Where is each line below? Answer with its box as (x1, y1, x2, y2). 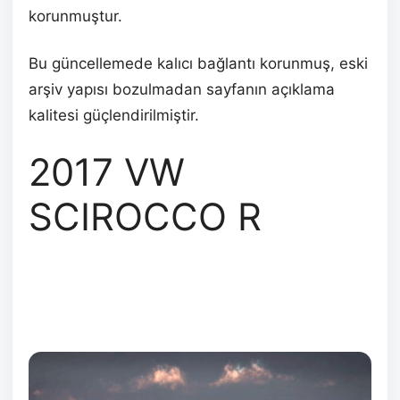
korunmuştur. (29, 7, 122, 26)
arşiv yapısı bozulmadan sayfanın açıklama (29, 80, 335, 99)
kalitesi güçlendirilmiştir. (29, 106, 199, 125)
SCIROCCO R (29, 194, 262, 240)
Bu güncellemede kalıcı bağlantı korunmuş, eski (29, 54, 368, 73)
